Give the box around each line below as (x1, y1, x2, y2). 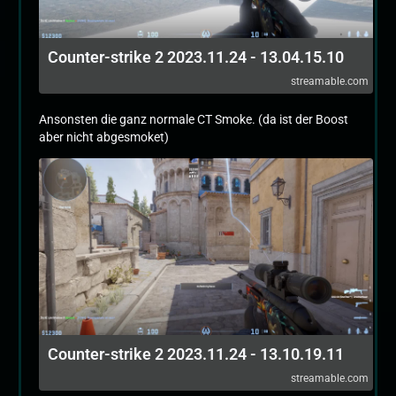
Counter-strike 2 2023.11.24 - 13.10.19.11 (48, 345, 344, 363)
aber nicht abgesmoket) (39, 130, 169, 144)
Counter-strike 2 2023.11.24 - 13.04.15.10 (48, 48, 344, 66)
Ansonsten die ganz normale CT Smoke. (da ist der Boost (39, 112, 348, 126)
